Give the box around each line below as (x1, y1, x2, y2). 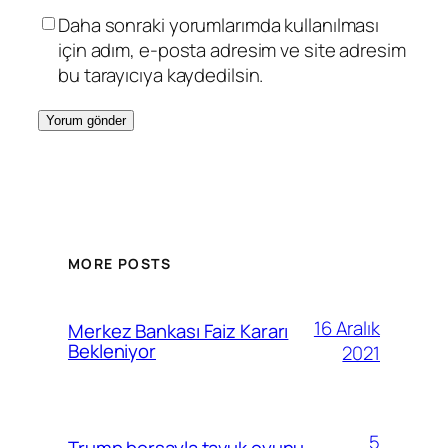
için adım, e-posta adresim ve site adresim (58, 36, 406, 63)
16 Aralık (313, 314, 380, 341)
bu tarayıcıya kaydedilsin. (58, 61, 264, 88)
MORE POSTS (68, 253, 171, 273)
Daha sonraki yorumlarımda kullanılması (58, 11, 380, 38)
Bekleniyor (68, 337, 157, 364)
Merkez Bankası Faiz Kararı (68, 317, 289, 344)
